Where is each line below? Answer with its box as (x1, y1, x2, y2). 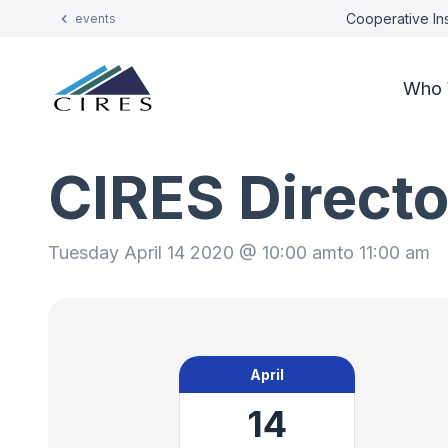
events (75, 11, 116, 26)
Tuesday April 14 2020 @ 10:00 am (48, 242, 337, 263)
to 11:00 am (337, 242, 430, 263)
